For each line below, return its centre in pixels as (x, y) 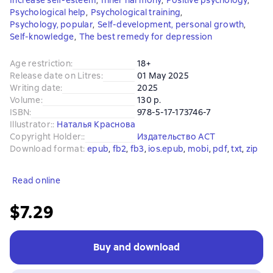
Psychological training (136, 12)
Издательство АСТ (176, 136)
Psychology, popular (51, 24)
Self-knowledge (42, 37)
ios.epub (166, 149)
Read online (36, 180)
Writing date (35, 88)
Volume (25, 100)
